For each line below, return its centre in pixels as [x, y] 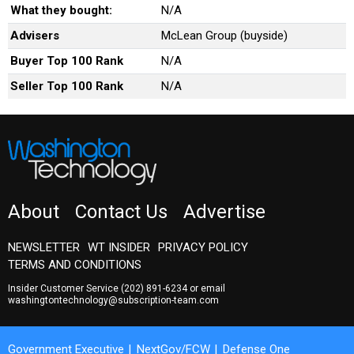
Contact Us [121, 212]
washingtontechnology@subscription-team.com [113, 300]
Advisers [35, 36]
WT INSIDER [119, 247]
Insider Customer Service [64, 288]
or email [206, 288]
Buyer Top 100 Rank [67, 61]
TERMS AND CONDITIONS [75, 265]
